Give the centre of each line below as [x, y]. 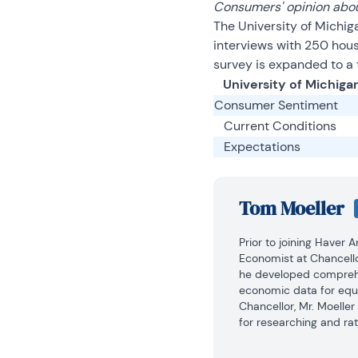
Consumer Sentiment [276, 105]
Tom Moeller [291, 208]
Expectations [257, 147]
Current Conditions [275, 126]
